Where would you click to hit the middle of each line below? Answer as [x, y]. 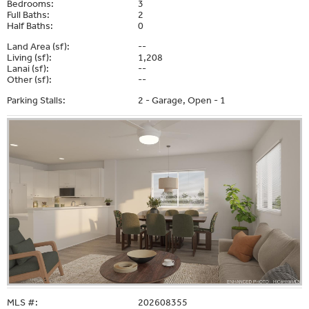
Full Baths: [28, 14]
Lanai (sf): [28, 68]
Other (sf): [29, 79]
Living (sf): [29, 57]
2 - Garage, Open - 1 [182, 100]
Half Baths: [30, 26]
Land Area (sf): [38, 46]
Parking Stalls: [36, 100]
